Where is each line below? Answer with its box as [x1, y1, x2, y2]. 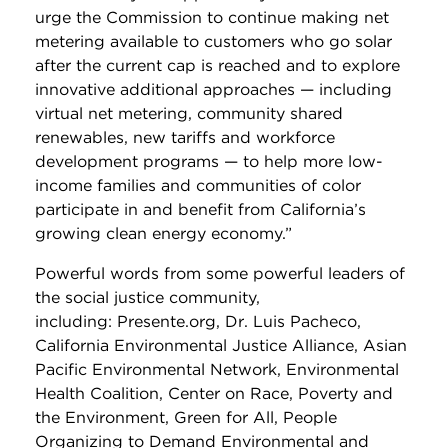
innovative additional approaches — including [35, 79, 392, 99]
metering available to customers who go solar [35, 31, 392, 51]
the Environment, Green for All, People [35, 407, 337, 427]
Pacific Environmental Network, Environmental [35, 359, 399, 379]
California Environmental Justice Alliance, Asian [35, 335, 407, 355]
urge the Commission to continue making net [35, 7, 389, 27]
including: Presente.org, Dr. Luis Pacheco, [35, 311, 361, 331]
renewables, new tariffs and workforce [35, 127, 335, 147]
